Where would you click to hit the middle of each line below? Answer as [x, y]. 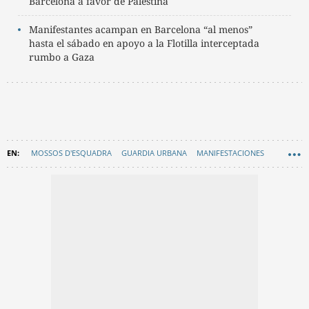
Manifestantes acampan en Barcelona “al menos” [141, 29]
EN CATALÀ [31, 177]
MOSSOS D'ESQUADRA [71, 152]
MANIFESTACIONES [230, 152]
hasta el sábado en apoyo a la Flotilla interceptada [144, 43]
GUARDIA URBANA [154, 152]
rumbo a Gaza [62, 57]
